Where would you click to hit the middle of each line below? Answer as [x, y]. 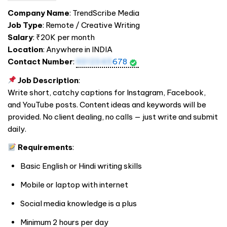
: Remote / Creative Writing [91, 25]
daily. [17, 129]
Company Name [39, 13]
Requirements [45, 147]
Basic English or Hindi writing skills [81, 166]
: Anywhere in [67, 49]
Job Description [48, 80]
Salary [20, 37]
